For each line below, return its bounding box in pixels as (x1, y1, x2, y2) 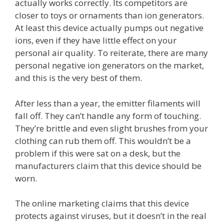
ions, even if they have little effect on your (15, 34, 176, 46)
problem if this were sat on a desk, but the (15, 147, 180, 159)
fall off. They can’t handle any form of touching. (15, 109, 201, 121)
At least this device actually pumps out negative (15, 22, 203, 34)
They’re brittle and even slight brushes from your (15, 122, 208, 134)
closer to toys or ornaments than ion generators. (15, 9, 204, 21)
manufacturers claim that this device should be (15, 159, 201, 171)
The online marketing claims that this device (15, 197, 189, 209)
